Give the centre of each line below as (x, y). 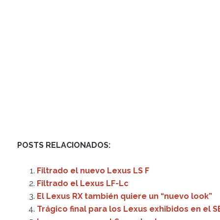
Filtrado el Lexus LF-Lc (83, 184)
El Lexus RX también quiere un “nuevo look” (124, 196)
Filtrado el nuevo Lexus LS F (93, 171)
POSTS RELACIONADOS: (64, 145)
